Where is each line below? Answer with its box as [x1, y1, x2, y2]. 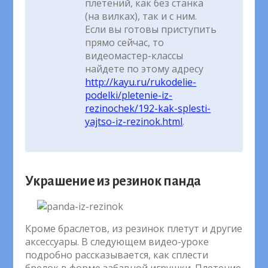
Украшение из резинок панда [25, 174, 201, 188]
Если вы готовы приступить [85, 23, 217, 36]
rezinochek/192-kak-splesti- [85, 102, 211, 115]
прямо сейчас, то [85, 36, 165, 49]
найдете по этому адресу [85, 62, 204, 75]
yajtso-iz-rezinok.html [85, 115, 183, 128]
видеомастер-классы [85, 49, 184, 62]
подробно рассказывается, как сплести [25, 248, 209, 261]
